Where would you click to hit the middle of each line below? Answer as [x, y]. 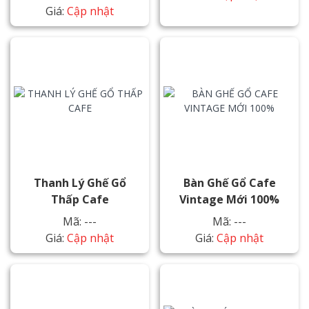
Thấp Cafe [80, 199]
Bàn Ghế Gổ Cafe [229, 183]
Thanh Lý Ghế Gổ [80, 183]
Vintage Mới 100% [229, 199]
